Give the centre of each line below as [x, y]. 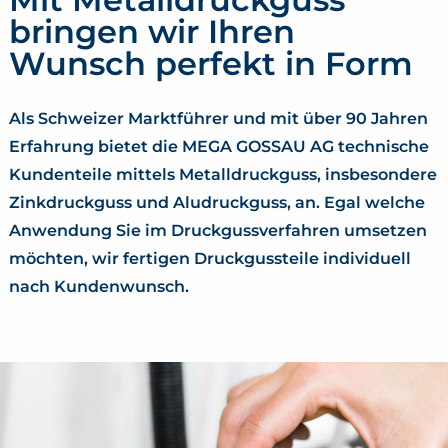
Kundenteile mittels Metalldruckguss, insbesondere [223, 174]
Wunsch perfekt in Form [211, 63]
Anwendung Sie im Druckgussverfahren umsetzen [218, 230]
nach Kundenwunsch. [99, 286]
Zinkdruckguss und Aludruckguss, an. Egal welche [217, 202]
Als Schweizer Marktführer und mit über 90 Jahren [218, 118]
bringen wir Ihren [152, 31]
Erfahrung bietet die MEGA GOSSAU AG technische [219, 146]
